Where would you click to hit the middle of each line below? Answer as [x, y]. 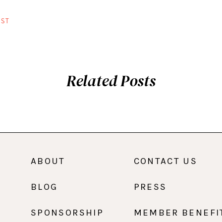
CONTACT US [166, 161]
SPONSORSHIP [67, 212]
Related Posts [111, 81]
